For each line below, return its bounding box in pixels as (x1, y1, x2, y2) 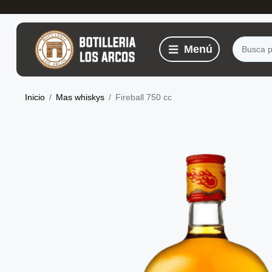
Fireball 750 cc (115, 92, 172, 103)
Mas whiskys (56, 92, 104, 103)
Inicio (25, 92, 45, 103)
